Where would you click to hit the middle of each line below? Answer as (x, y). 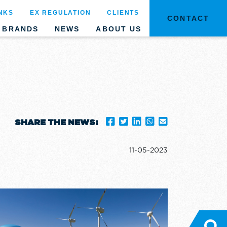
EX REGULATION (60, 12)
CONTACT (188, 18)
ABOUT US (119, 29)
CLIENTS (123, 12)
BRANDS (21, 29)
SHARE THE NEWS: (56, 123)
